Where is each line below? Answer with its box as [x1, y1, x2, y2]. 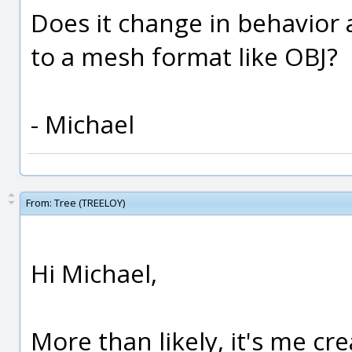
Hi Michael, [31, 256, 157, 290]
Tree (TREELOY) [54, 196, 125, 210]
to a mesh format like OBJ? [31, 39, 338, 73]
